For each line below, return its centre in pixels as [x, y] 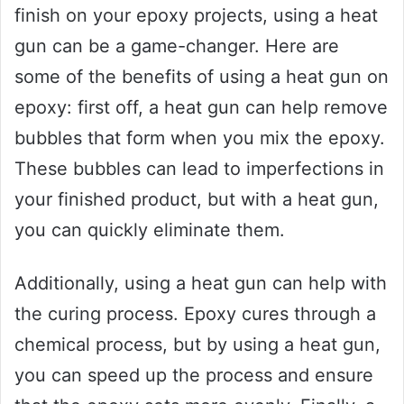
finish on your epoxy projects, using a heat [196, 16]
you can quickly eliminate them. [150, 230]
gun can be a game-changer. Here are [177, 46]
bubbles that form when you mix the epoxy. [200, 138]
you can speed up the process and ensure [194, 376]
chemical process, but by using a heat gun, [197, 345]
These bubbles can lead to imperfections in [199, 169]
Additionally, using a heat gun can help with [201, 284]
